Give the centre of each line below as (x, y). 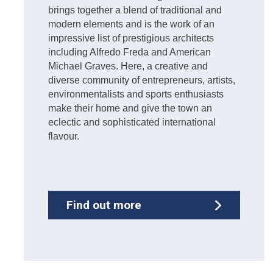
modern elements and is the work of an (131, 24)
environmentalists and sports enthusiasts (136, 94)
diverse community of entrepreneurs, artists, (142, 80)
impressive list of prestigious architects (131, 38)
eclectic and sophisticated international (132, 122)
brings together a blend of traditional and (135, 10)
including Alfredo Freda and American (129, 52)
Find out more (104, 205)
